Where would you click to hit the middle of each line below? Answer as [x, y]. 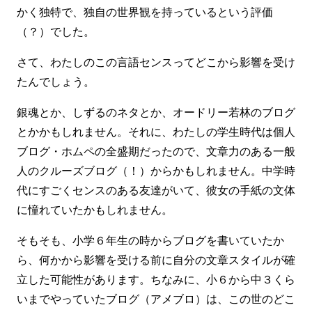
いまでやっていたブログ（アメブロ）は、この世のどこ [156, 298]
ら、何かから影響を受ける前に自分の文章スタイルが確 [156, 259]
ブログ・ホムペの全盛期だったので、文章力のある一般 [156, 151]
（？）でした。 [56, 31]
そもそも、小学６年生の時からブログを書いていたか [150, 240]
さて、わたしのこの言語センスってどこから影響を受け [156, 62]
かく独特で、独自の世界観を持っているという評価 [145, 11]
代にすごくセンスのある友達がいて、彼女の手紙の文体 [156, 190]
